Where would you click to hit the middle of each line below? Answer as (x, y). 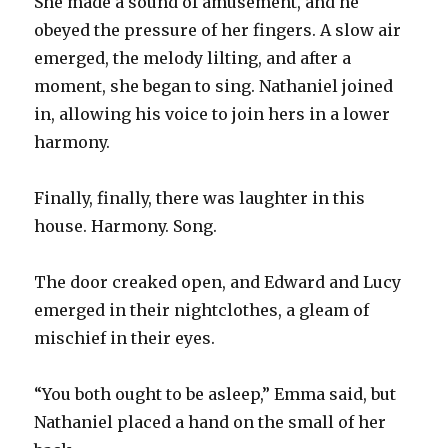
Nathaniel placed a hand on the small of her (210, 421)
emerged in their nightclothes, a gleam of (202, 309)
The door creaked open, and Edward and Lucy (218, 281)
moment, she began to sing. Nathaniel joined (214, 85)
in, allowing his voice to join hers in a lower (212, 113)
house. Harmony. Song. (126, 225)
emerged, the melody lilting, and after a (193, 57)
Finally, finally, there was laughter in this (200, 197)
